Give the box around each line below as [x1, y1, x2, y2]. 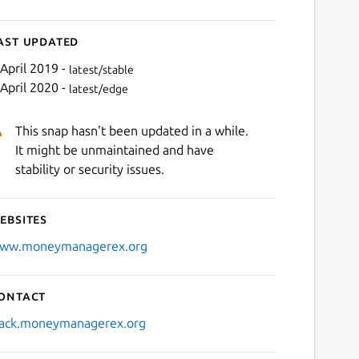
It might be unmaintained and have [14, 143, 214, 158]
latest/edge [68, 82, 128, 95]
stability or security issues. [14, 162, 164, 177]
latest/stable [68, 63, 134, 76]
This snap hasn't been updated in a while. [14, 123, 248, 139]
